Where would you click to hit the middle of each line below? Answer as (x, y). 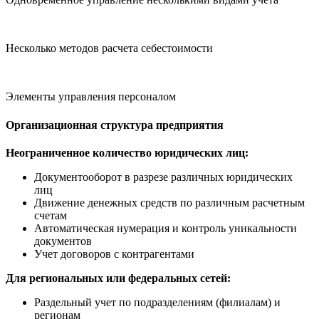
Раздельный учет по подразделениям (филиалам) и (157, 302)
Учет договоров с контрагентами (114, 253)
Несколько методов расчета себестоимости (109, 48)
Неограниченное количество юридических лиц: (127, 152)
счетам (51, 215)
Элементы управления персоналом (91, 97)
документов (63, 241)
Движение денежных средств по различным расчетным (169, 202)
